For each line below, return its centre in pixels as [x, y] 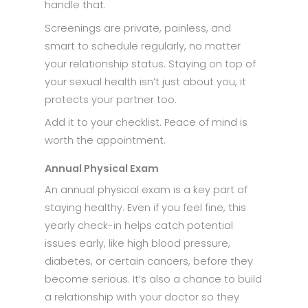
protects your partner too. [111, 99]
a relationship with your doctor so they [142, 297]
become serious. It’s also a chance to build [153, 279]
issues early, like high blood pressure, [137, 243]
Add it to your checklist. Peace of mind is [146, 122]
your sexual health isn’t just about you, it [145, 81]
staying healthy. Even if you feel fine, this [145, 207]
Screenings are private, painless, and [138, 28]
